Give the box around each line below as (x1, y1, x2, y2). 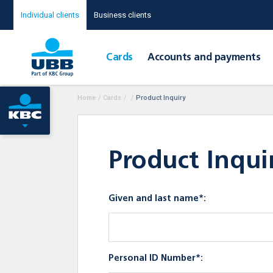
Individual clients (20, 10, 79, 19)
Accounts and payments (147, 52, 261, 63)
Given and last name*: (108, 194, 206, 203)
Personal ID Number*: (108, 254, 203, 263)
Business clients (93, 10, 151, 19)
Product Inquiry (136, 94, 185, 102)
